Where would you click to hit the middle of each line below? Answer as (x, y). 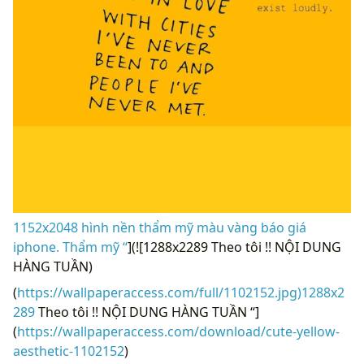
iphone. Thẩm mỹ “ (70, 247)
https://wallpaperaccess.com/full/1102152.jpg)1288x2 (181, 292)
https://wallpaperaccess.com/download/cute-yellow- (178, 331)
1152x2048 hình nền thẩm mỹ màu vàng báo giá (160, 227)
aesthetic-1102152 (69, 351)
